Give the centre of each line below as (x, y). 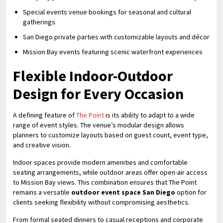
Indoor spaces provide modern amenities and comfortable (101, 162)
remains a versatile (42, 192)
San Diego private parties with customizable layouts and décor (116, 37)
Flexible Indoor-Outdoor (93, 76)
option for (191, 192)
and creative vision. (42, 145)
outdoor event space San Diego (123, 192)
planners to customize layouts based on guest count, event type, (111, 135)
